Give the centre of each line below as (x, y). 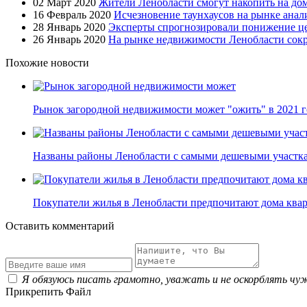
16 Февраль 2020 (72, 14)
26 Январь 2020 (69, 39)
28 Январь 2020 (69, 27)
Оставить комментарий (60, 225)
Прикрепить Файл (48, 291)
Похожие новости (47, 62)
